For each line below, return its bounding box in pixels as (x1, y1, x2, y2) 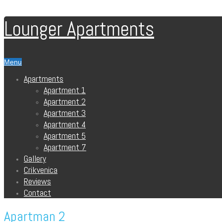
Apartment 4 (44, 118, 86, 130)
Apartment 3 (44, 107, 86, 119)
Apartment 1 (44, 84, 86, 96)
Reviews (24, 175, 51, 187)
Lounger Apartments (4, 16, 154, 42)
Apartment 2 (44, 96, 86, 108)
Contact (24, 187, 51, 199)
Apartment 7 (44, 141, 86, 153)
